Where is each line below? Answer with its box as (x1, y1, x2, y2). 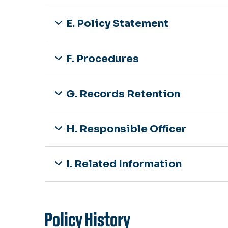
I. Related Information (66, 157, 182, 170)
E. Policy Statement (66, 17, 168, 30)
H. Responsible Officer (66, 122, 186, 135)
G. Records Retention (66, 87, 180, 100)
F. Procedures (66, 52, 139, 65)
